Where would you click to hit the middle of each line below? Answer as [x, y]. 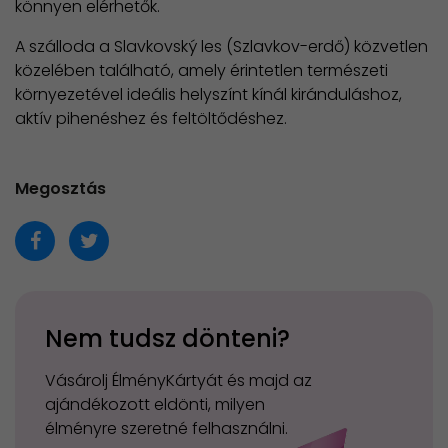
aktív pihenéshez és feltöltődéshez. [153, 119]
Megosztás [60, 189]
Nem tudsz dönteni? [167, 339]
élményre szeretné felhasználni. [166, 429]
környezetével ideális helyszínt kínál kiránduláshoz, [208, 95]
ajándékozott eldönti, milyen [155, 405]
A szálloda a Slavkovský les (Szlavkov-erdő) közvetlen [221, 47]
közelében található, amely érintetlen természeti [201, 71]
